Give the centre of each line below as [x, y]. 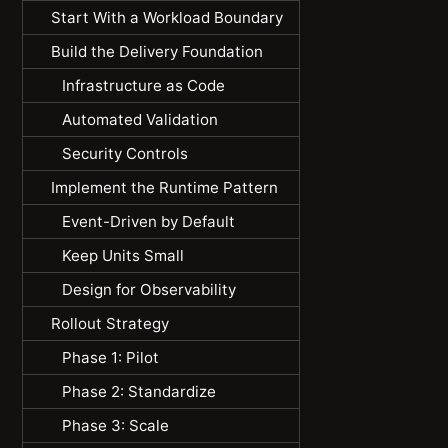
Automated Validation [139, 119]
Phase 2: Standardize [138, 391]
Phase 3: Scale [115, 425]
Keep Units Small [122, 255]
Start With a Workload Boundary [166, 17]
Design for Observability [148, 289]
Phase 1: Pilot [110, 357]
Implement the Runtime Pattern [164, 187]
